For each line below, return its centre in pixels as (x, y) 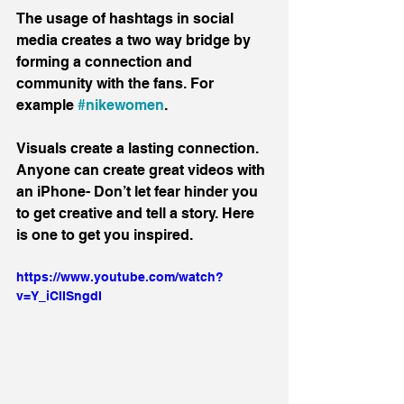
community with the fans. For (117, 84)
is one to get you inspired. (105, 235)
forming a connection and (106, 62)
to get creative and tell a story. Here (137, 214)
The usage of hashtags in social (127, 19)
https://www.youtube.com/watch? (120, 277)
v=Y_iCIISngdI (59, 296)
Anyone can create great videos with (142, 170)
